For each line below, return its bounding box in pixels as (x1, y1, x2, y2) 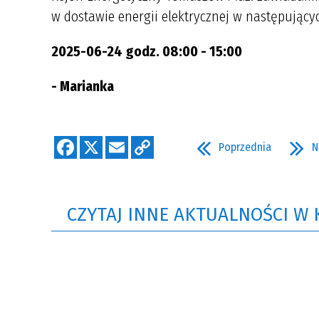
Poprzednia (219, 140, 271, 154)
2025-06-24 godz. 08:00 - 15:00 (51, 43, 242, 60)
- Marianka (51, 78, 114, 95)
